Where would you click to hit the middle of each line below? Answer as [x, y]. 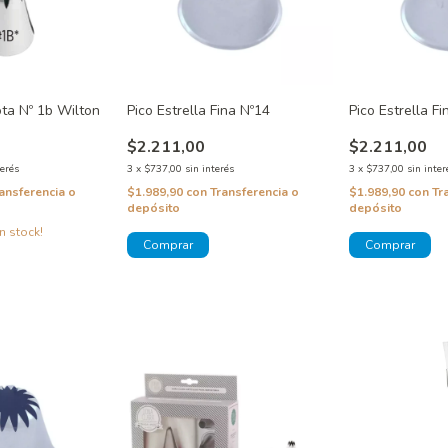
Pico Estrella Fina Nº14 [198, 110]
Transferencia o [254, 191]
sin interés [209, 168]
